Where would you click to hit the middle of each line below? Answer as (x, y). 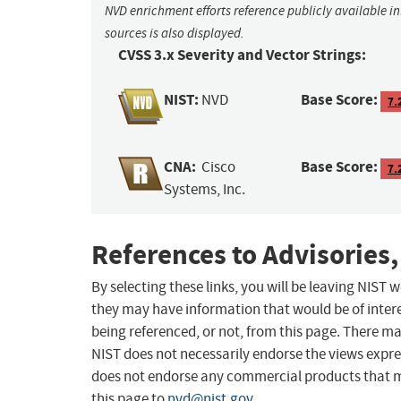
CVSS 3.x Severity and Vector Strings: (242, 55)
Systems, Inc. (205, 190)
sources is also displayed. (175, 34)
